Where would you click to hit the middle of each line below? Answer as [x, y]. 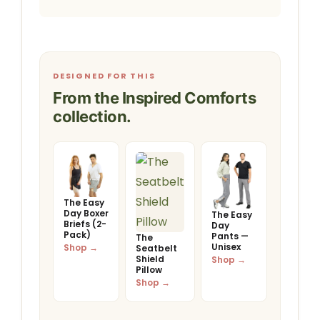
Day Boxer [86, 213]
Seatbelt [156, 248]
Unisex [226, 247]
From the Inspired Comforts [154, 97]
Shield [150, 259]
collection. [92, 116]
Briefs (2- [85, 224]
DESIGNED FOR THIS [104, 75]
